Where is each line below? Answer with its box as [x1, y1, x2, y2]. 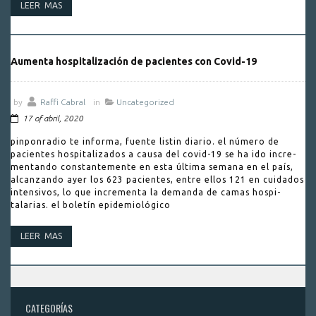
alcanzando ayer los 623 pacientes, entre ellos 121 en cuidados [11, 175, 304, 184]
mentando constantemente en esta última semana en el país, [11, 162, 293, 171]
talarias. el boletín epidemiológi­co [11, 200, 171, 209]
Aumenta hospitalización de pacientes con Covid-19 [11, 56, 257, 67]
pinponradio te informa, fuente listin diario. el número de [11, 137, 279, 146]
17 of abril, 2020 [20, 114, 83, 123]
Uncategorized [116, 97, 174, 107]
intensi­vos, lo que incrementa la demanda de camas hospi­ [11, 188, 280, 197]
